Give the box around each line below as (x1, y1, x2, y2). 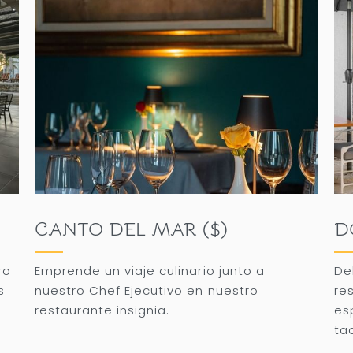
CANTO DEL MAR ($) (35, 217, 228, 241)
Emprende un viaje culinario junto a (35, 262, 265, 279)
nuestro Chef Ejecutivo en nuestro (35, 281, 258, 299)
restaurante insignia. (35, 301, 170, 318)
